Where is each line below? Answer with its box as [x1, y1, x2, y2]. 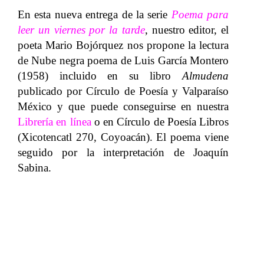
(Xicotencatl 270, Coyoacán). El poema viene [18, 130, 229, 143]
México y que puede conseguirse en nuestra [18, 100, 229, 113]
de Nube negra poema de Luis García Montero [18, 54, 229, 67]
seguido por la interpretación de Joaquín [18, 146, 229, 159]
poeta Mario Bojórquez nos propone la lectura [18, 38, 229, 51]
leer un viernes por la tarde [18, 23, 145, 36]
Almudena [182, 69, 229, 82]
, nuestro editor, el [144, 23, 229, 36]
